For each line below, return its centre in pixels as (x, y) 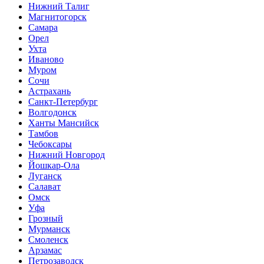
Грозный (46, 218)
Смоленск (48, 240)
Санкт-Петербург (63, 102)
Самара (43, 27)
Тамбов (43, 133)
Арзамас (45, 250)
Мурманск (49, 229)
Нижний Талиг (59, 6)
